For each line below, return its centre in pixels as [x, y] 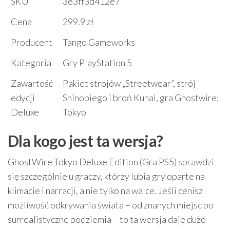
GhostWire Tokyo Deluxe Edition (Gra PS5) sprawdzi [111, 162]
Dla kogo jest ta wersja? [85, 141]
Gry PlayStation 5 [97, 63]
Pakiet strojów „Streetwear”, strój [129, 83]
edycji [23, 98]
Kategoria [31, 63]
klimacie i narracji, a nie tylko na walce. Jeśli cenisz [105, 191]
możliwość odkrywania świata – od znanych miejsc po [111, 205]
